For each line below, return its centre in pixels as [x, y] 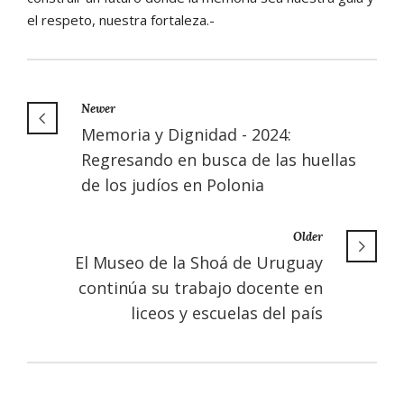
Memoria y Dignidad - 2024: [186, 134]
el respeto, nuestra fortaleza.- [121, 19]
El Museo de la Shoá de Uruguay [199, 262]
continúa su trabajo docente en [201, 287]
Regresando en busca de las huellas [219, 159]
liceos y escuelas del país [227, 312]
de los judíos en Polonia [173, 184]
